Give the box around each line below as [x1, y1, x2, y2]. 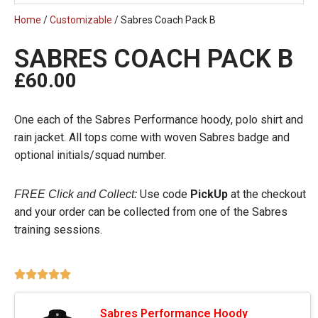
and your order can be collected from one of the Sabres [14, 204, 287, 219]
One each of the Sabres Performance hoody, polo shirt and [14, 112, 303, 126]
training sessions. [14, 222, 102, 236]
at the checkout [228, 187, 306, 201]
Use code [137, 187, 190, 201]
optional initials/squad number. [14, 148, 166, 162]
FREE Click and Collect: [14, 187, 137, 200]
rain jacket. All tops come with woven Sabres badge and [14, 130, 290, 144]
